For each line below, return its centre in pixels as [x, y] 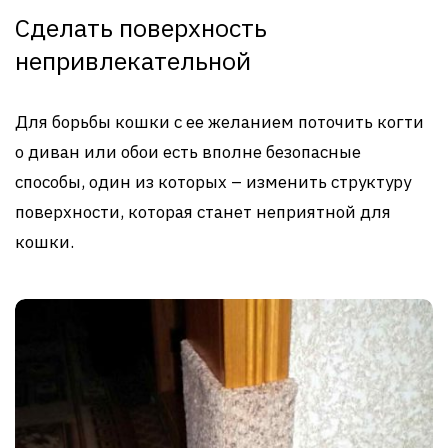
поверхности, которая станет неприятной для [203, 212]
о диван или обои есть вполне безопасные [188, 152]
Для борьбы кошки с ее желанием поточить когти [219, 122]
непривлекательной [133, 61]
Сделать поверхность [141, 28]
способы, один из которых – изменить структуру [213, 182]
